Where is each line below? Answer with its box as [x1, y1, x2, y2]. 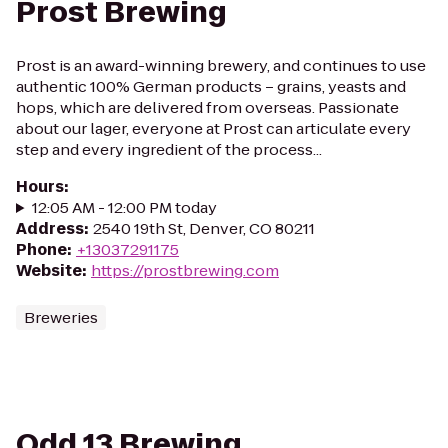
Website [16, 260, 82, 281]
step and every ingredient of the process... [16, 139, 322, 160]
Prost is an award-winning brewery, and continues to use [16, 55, 426, 76]
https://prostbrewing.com [91, 260, 279, 281]
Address [16, 218, 84, 239]
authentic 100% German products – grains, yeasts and [16, 76, 406, 97]
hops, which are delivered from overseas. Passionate [16, 97, 399, 118]
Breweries [24, 307, 98, 328]
